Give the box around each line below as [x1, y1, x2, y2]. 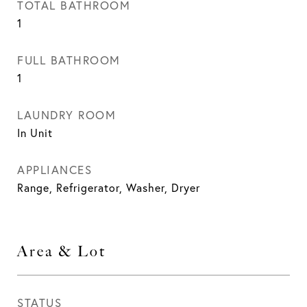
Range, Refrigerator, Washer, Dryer [17, 181, 200, 195]
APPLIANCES [17, 162, 92, 177]
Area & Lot [17, 243, 106, 260]
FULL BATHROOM [17, 53, 121, 67]
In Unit [17, 126, 53, 140]
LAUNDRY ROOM [17, 108, 116, 122]
